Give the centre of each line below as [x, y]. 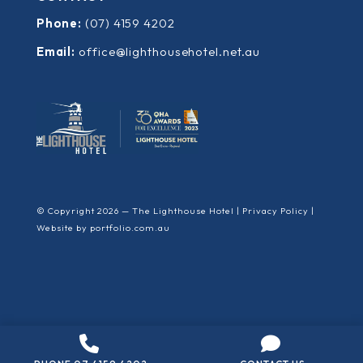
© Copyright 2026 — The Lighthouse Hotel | [139, 210]
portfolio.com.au [130, 227]
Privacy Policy [275, 210]
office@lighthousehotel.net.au [170, 51]
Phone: [59, 23]
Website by [63, 227]
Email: [56, 51]
